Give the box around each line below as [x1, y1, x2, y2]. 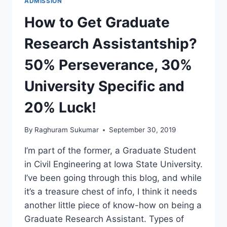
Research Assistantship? [24, 34, 197, 52]
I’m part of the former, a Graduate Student [24, 145, 196, 156]
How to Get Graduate [24, 13, 170, 31]
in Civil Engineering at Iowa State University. [24, 159, 203, 170]
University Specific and [24, 77, 184, 95]
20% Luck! [24, 98, 96, 116]
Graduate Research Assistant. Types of [24, 214, 184, 224]
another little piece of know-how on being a [24, 200, 202, 211]
